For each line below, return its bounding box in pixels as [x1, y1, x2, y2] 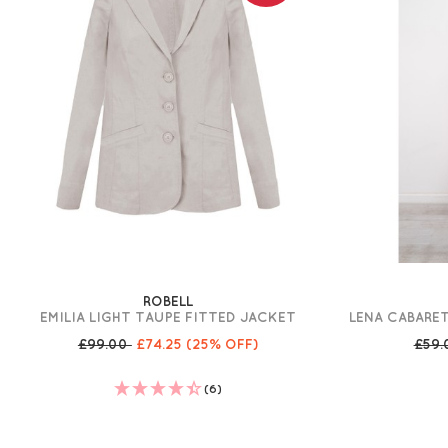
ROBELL [142, 293, 193, 309]
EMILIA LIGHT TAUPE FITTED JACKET [39, 309, 296, 325]
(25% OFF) [185, 336, 258, 352]
